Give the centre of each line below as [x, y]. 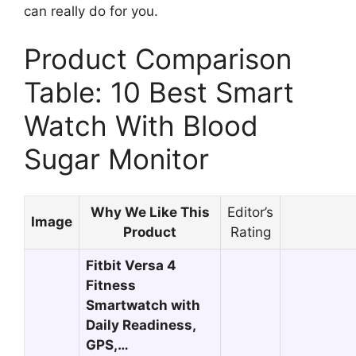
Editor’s [250, 212]
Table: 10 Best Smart [159, 92]
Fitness [111, 285]
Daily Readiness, [141, 325]
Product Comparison [158, 58]
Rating [250, 232]
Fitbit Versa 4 [131, 265]
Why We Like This [150, 212]
